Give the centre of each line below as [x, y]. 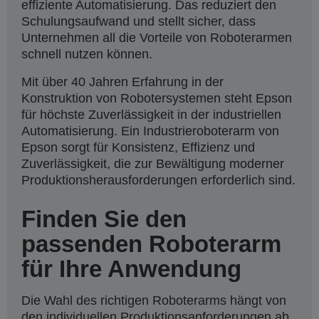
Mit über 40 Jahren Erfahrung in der [122, 82]
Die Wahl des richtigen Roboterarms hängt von [154, 301]
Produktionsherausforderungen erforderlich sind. [158, 181]
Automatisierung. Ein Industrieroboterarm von [150, 131]
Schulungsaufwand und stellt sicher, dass [138, 22]
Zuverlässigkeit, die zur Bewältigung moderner [153, 164]
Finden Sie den [104, 219]
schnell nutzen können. [87, 54]
